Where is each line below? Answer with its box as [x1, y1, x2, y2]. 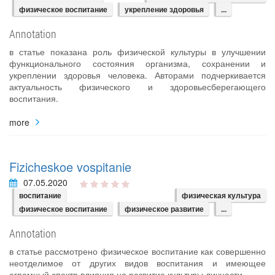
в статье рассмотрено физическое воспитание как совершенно [9, 245, 266, 258]
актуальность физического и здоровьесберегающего [9, 80, 266, 93]
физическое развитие [125, 203, 204, 215]
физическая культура [182, 190, 261, 201]
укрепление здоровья [125, 4, 204, 15]
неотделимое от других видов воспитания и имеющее [9, 257, 266, 269]
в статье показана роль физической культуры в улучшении [9, 45, 266, 58]
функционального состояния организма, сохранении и [9, 57, 266, 69]
